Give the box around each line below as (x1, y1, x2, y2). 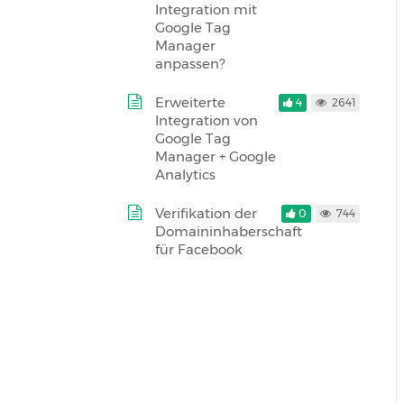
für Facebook (155, 241, 243, 258)
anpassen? (155, 55, 225, 72)
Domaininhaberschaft (155, 223, 302, 240)
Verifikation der (155, 205, 257, 222)
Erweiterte (155, 94, 225, 111)
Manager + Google (155, 148, 276, 165)
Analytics (155, 166, 216, 183)
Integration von (155, 112, 258, 129)
